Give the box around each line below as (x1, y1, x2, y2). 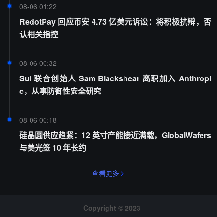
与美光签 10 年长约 (19, 142, 86, 153)
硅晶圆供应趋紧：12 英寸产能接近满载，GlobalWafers (19, 129, 211, 140)
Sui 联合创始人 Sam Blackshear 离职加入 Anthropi (19, 73, 211, 84)
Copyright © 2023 (83, 203, 140, 213)
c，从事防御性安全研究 (19, 85, 101, 96)
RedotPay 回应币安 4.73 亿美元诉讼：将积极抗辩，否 (19, 16, 211, 27)
